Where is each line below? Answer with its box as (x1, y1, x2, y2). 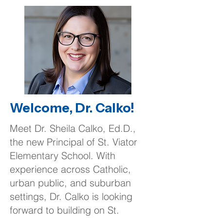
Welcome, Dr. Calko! (10, 100, 134, 116)
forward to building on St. (10, 204, 119, 216)
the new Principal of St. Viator (10, 136, 137, 148)
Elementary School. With (10, 149, 115, 162)
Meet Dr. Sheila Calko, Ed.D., (10, 122, 136, 134)
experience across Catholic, (10, 163, 131, 175)
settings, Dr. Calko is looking (10, 190, 132, 202)
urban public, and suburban (10, 177, 131, 189)
